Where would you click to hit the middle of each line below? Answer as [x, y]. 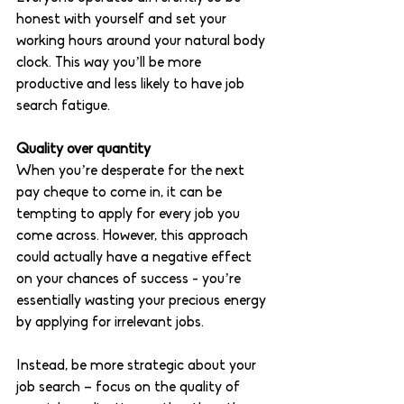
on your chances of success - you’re [130, 280]
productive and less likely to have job [132, 85]
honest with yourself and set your [123, 20]
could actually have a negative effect [136, 258]
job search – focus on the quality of [130, 388]
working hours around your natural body [142, 42]
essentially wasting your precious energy [143, 302]
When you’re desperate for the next [132, 172]
